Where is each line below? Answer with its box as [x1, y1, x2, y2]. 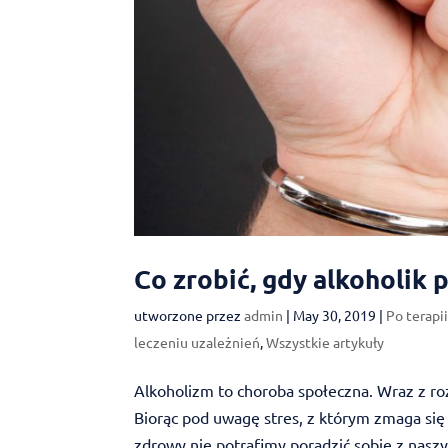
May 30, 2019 [293, 306, 377, 325]
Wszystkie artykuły [266, 333, 385, 352]
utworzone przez [134, 306, 245, 325]
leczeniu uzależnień [134, 333, 261, 352]
